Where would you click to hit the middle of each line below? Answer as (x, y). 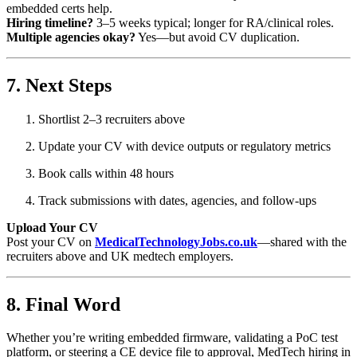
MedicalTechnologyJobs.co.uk (176, 241)
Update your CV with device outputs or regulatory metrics (184, 146)
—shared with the (302, 241)
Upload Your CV (52, 227)
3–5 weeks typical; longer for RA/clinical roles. (214, 22)
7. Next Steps (59, 85)
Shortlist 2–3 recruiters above (112, 119)
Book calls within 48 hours (106, 173)
